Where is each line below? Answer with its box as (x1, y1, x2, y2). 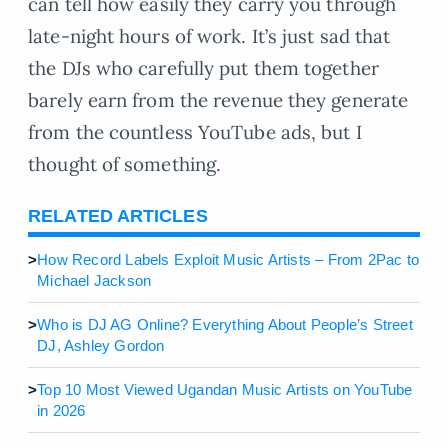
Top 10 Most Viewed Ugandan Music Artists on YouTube (37, 381, 413, 399)
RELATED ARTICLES (28, 205, 208, 226)
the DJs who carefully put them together (28, 55, 379, 80)
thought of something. (28, 151, 222, 176)
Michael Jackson (37, 272, 152, 290)
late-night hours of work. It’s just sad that (28, 23, 391, 48)
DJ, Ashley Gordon (37, 337, 165, 355)
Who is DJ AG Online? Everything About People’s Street (37, 316, 413, 334)
